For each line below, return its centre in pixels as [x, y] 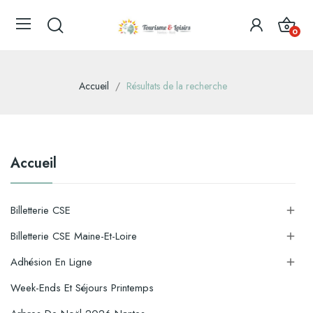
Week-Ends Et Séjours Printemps [82, 288]
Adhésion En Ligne [51, 262]
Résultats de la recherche [177, 86]
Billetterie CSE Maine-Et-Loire [74, 236]
